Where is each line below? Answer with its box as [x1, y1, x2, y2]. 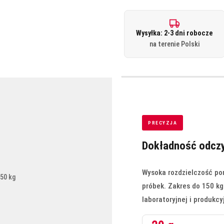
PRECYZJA [148, 120, 177, 126]
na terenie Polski [149, 39, 200, 48]
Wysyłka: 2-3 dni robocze [136, 28, 213, 37]
